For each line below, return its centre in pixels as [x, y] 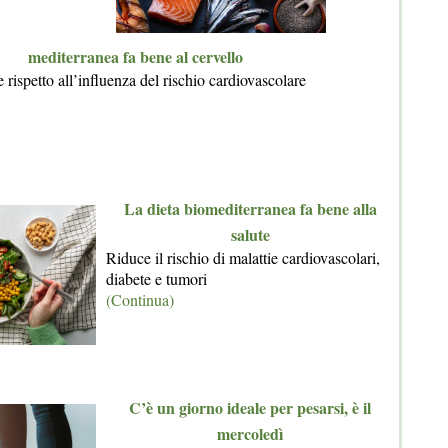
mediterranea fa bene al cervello [135, 56]
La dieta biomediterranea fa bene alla [250, 208]
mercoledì [250, 433]
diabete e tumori [156, 278]
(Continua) [140, 299]
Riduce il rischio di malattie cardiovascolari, [243, 257]
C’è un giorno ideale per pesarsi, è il [250, 407]
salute [250, 234]
